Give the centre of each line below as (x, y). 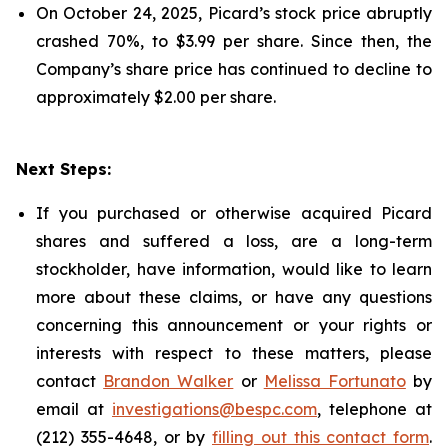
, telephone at (374, 409)
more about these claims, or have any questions (234, 297)
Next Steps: (63, 169)
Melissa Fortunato (334, 381)
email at (74, 409)
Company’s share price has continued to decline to (234, 69)
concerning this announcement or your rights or (234, 325)
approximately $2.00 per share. (156, 97)
